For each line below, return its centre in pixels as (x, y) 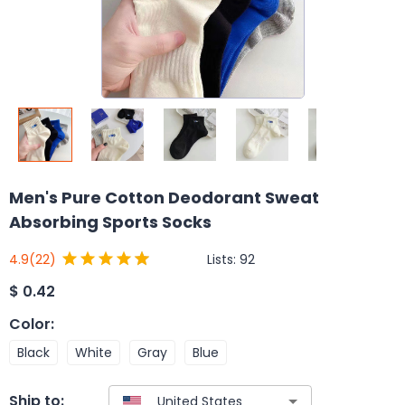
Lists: (223, 259)
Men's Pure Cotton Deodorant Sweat (164, 198)
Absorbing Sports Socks (110, 222)
